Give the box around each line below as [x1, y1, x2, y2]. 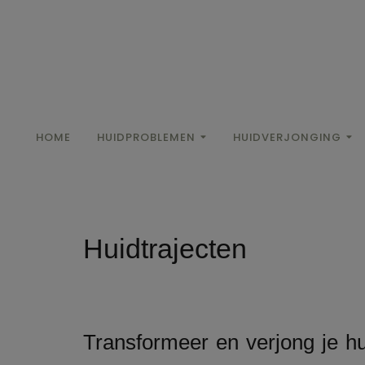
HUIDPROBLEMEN [97, 130, 196, 146]
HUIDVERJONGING [233, 130, 341, 146]
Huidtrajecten [83, 233, 247, 264]
